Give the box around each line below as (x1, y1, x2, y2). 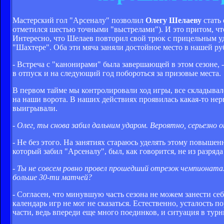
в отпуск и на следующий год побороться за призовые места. (12, 68, 221, 77)
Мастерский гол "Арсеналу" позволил (12, 15, 145, 24)
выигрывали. (12, 103, 57, 112)
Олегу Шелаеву (145, 15, 201, 24)
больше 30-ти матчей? (12, 172, 92, 181)
